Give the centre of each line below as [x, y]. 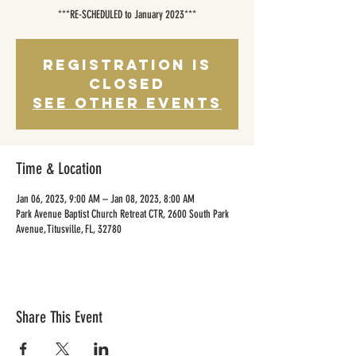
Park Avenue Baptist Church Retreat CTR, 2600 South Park [122, 214]
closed [127, 84]
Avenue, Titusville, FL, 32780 [69, 229]
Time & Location [59, 168]
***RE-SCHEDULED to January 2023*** [127, 15]
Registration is [127, 65]
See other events [127, 103]
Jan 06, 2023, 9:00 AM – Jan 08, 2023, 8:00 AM [105, 199]
